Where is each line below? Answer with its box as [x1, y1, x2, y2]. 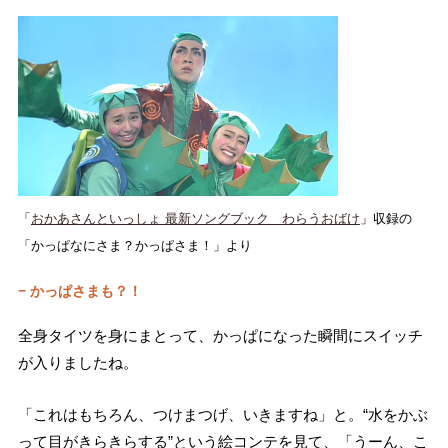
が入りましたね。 [17, 353, 138, 371]
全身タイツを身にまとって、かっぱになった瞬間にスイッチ [17, 326, 423, 344]
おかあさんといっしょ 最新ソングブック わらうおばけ [30, 210, 360, 226]
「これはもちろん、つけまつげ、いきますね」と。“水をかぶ [17, 405, 428, 423]
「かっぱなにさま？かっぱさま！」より [17, 237, 252, 253]
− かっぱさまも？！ [17, 283, 142, 300]
